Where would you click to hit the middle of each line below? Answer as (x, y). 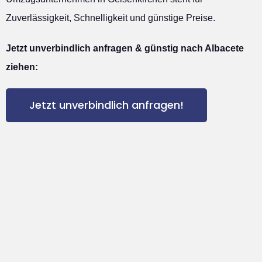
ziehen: (22, 67)
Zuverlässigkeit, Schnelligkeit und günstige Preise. (111, 18)
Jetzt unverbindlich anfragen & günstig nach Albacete (125, 49)
